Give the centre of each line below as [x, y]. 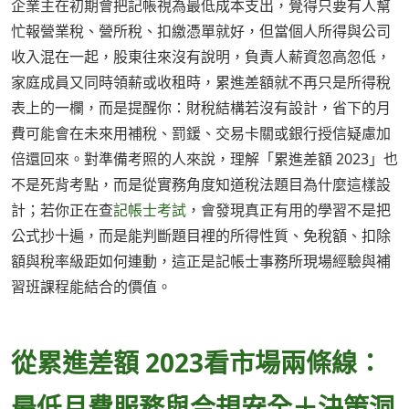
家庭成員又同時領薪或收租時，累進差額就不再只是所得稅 [201, 83]
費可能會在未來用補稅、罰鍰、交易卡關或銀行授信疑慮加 [201, 134]
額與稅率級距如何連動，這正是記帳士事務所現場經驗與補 [201, 262]
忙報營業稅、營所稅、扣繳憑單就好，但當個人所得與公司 [201, 31]
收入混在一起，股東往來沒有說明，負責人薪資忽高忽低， [201, 57]
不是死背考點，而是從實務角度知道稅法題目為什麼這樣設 [201, 185]
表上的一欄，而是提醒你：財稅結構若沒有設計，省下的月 [201, 108]
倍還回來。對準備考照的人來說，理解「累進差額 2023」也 [204, 159]
